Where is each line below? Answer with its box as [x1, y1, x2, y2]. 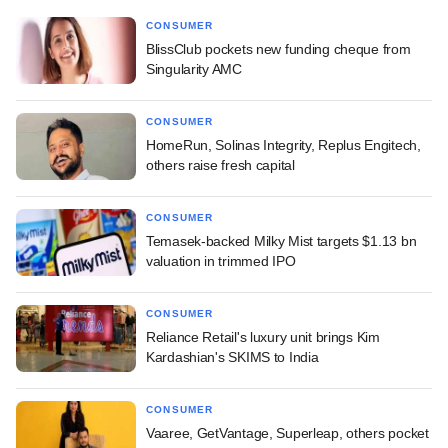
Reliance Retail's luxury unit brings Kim [146, 328, 380, 345]
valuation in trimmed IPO [146, 252, 296, 269]
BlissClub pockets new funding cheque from [146, 40, 411, 57]
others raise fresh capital [146, 156, 295, 173]
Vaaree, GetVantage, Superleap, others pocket [146, 424, 429, 441]
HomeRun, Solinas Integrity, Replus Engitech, [146, 136, 421, 153]
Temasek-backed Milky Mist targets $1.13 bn [146, 232, 417, 249]
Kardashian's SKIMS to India [146, 348, 319, 365]
